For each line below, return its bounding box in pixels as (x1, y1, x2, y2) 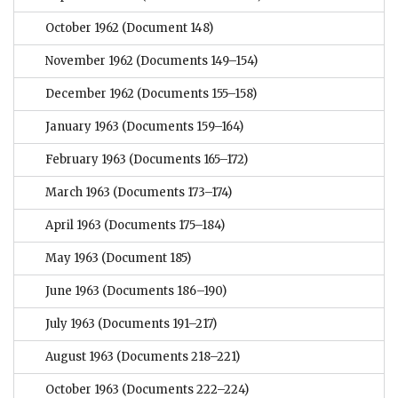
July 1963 (45, 316, 95, 332)
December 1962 (45, 86, 134, 102)
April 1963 (45, 218, 101, 234)
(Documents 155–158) (134, 86, 257, 102)
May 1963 (45, 251, 99, 267)
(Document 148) (119, 20, 213, 36)
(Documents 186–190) (99, 283, 227, 299)
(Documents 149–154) (133, 53, 258, 69)
